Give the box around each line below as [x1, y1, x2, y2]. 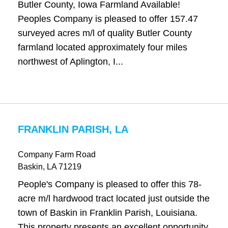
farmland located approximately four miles [17, 42, 187, 52]
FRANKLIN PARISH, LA [17, 124, 128, 135]
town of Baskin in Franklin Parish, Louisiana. [17, 208, 197, 218]
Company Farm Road [17, 150, 96, 159]
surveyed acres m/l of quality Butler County [17, 28, 192, 38]
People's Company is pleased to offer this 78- [17, 179, 202, 189]
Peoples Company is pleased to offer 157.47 [17, 14, 198, 24]
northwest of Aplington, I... [17, 56, 123, 67]
